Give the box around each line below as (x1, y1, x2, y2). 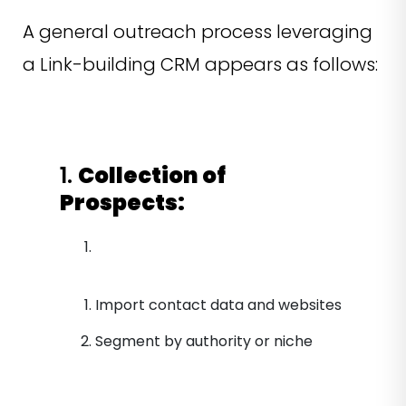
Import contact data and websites (95, 295, 345, 316)
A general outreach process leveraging (23, 19, 372, 45)
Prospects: (60, 188, 185, 218)
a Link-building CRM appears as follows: (23, 52, 378, 78)
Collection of (78, 160, 226, 191)
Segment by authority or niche (95, 331, 316, 353)
